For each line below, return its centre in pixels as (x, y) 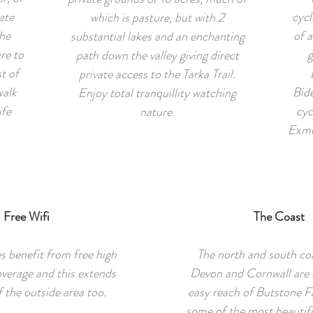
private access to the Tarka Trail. (157, 74)
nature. (157, 112)
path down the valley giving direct (157, 55)
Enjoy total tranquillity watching (157, 93)
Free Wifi (27, 217)
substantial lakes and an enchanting (157, 36)
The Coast (279, 217)
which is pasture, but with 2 (157, 17)
